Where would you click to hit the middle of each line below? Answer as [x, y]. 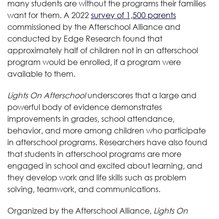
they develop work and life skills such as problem [97, 177]
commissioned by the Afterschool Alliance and [94, 27]
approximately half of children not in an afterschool [103, 50]
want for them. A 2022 [49, 15]
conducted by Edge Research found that [85, 38]
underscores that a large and [141, 95]
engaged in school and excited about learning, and [105, 165]
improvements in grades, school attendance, [91, 119]
